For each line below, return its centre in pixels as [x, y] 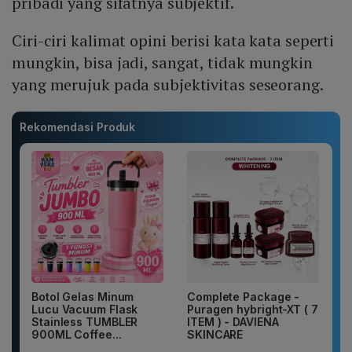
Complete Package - [244, 297]
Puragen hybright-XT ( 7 [253, 310]
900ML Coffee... [77, 335]
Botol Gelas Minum [83, 297]
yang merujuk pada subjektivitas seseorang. [168, 85]
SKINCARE [215, 335]
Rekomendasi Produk [78, 127]
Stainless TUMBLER [85, 322]
